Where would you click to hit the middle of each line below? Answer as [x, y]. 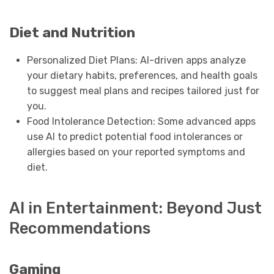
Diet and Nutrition [72, 32]
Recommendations [80, 228]
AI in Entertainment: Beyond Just [135, 208]
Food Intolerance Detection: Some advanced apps [141, 122]
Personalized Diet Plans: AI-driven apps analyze [136, 61]
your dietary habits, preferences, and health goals [142, 76]
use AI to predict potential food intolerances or [135, 137]
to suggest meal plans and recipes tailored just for [143, 91]
